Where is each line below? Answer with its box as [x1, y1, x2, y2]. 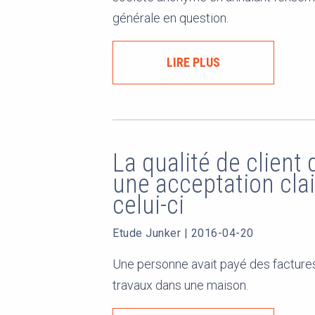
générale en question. [112, 11, 229, 25]
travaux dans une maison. [112, 278, 248, 292]
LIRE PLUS [167, 55, 220, 70]
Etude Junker [112, 226, 184, 240]
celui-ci [112, 191, 190, 220]
